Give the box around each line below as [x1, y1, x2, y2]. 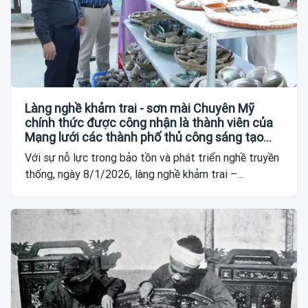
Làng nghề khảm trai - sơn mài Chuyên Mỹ [25, 101, 254, 116]
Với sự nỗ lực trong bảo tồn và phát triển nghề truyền [25, 151, 279, 165]
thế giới [25, 144, 66, 159]
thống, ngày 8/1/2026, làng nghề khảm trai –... [25, 168, 243, 181]
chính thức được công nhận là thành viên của [25, 115, 273, 131]
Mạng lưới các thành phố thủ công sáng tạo [25, 130, 263, 145]
